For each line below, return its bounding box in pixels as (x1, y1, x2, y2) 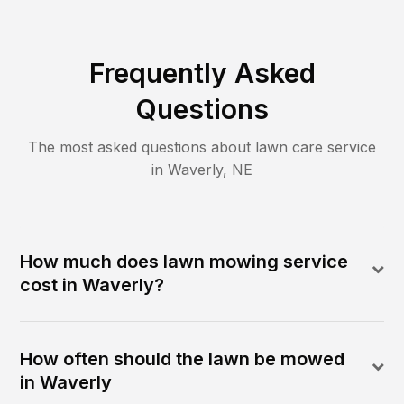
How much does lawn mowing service (20, 250, 349, 272)
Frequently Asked (88, 56, 316, 89)
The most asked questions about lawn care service (28, 137, 376, 156)
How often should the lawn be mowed (20, 347, 345, 370)
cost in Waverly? (20, 273, 165, 296)
